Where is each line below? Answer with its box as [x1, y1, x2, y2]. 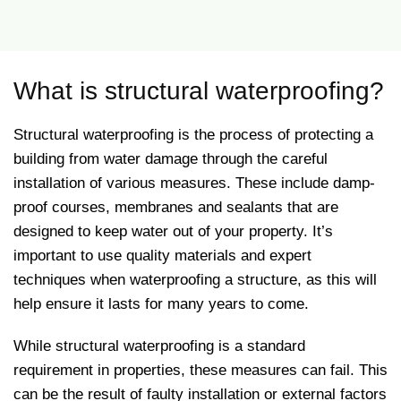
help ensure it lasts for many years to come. [13, 295, 313, 312]
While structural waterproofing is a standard [13, 337, 305, 354]
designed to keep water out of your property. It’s [13, 223, 333, 240]
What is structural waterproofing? [13, 77, 384, 105]
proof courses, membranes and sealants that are [13, 199, 338, 216]
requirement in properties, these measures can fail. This [13, 362, 388, 379]
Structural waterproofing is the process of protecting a [13, 126, 373, 143]
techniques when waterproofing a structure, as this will [13, 271, 377, 288]
